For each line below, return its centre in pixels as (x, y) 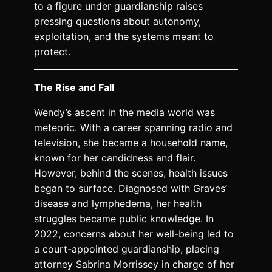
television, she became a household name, (131, 143)
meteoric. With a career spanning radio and (133, 128)
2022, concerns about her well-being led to (134, 234)
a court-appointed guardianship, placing (127, 249)
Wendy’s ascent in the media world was (124, 113)
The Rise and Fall (74, 88)
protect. (52, 52)
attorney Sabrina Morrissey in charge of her (134, 264)
